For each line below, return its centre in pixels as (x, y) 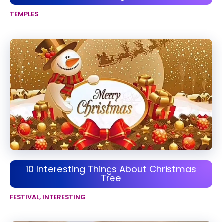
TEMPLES (24, 14)
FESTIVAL (25, 197)
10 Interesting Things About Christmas (111, 169)
